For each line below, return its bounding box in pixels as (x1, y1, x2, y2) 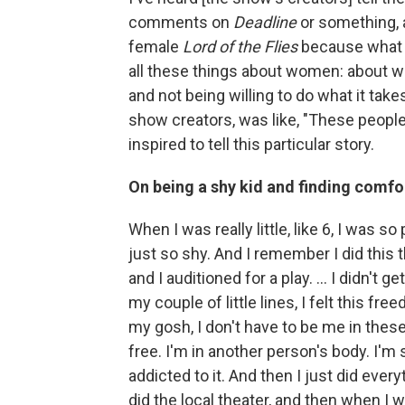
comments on (128, 12, 233, 32)
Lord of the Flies (183, 36, 297, 56)
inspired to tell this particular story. (128, 134, 374, 154)
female (128, 36, 183, 56)
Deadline (233, 12, 300, 32)
